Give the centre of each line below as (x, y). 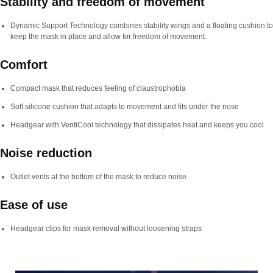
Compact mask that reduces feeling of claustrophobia (98, 88)
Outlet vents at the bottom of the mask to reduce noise (98, 177)
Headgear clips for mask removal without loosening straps (106, 229)
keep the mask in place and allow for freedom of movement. (108, 37)
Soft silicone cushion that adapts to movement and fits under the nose (125, 107)
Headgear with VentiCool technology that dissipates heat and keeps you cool (137, 125)
